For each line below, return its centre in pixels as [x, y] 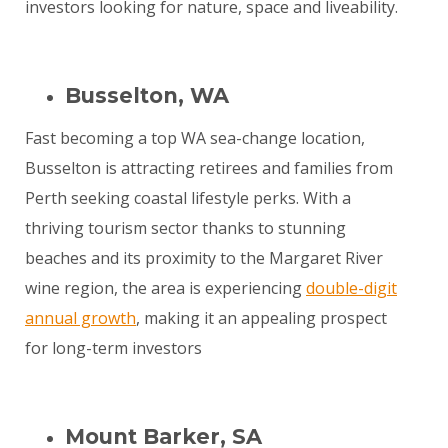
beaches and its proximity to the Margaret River [204, 258]
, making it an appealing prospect [261, 318]
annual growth [80, 318]
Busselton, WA [147, 96]
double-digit [351, 288]
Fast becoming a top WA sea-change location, [195, 138]
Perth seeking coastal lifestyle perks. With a [188, 198]
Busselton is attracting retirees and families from [209, 168]
